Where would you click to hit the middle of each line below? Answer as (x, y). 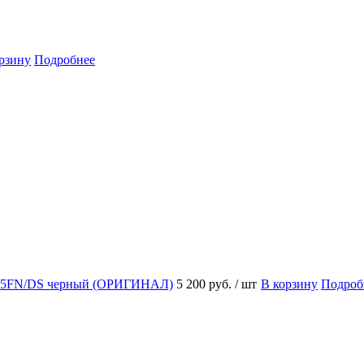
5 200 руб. (206, 284)
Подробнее (65, 59)
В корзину (289, 284)
